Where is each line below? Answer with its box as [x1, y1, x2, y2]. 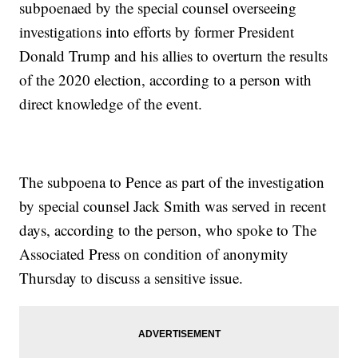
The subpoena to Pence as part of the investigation [19, 172, 325, 193]
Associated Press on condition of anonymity [19, 244, 289, 265]
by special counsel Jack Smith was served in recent [19, 196, 327, 217]
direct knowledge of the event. [19, 93, 203, 114]
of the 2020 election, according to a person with [19, 70, 312, 90]
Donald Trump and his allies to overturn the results [19, 46, 328, 66]
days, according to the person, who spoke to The [19, 220, 317, 241]
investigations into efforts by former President [19, 22, 295, 42]
